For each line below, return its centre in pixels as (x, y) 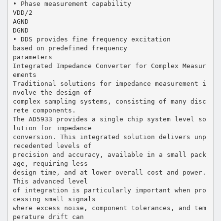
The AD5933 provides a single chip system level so (109, 119)
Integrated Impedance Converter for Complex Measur (109, 66)
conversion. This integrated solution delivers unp (109, 137)
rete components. (44, 110)
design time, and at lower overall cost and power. (109, 172)
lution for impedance (52, 128)
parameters (32, 57)
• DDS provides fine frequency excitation (92, 39)
